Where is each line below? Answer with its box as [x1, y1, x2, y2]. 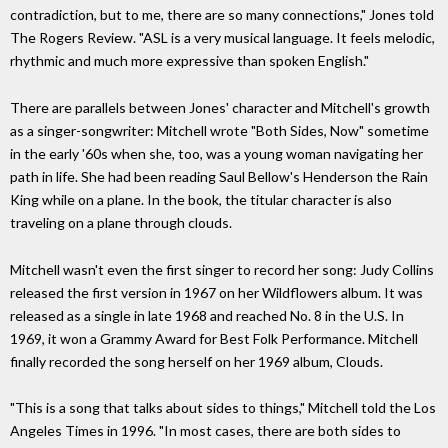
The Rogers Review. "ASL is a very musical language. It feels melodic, [10, 28, 435, 46]
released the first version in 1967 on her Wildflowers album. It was [10, 283, 423, 301]
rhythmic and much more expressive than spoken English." [10, 51, 369, 69]
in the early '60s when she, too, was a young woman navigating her [10, 144, 423, 162]
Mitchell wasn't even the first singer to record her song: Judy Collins [10, 260, 434, 278]
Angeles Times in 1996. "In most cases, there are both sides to [10, 422, 401, 440]
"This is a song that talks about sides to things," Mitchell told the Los [10, 399, 436, 417]
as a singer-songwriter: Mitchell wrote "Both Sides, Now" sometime [10, 121, 429, 139]
